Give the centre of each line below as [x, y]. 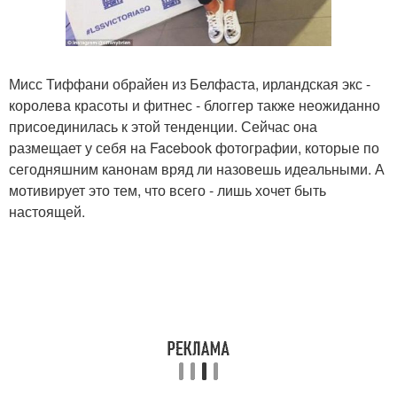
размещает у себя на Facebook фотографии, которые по [194, 147]
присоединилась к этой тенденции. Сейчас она [163, 126]
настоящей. [47, 211]
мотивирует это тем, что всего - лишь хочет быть [167, 190]
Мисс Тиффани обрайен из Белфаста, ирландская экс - [190, 83]
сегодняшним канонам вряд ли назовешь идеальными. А [197, 168]
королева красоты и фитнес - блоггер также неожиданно [195, 105]
